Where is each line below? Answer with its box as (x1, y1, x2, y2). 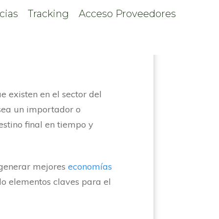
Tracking (28, 8, 69, 20)
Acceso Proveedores (79, 8, 176, 20)
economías (68, 160, 112, 172)
